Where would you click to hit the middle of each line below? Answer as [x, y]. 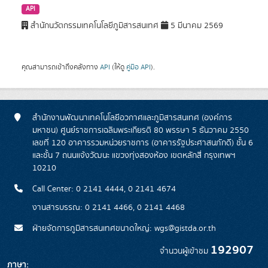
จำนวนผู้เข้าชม [185, 252]
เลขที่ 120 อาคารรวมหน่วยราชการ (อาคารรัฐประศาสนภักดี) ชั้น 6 [143, 143]
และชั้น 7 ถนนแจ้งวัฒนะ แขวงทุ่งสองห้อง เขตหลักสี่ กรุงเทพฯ [134, 156]
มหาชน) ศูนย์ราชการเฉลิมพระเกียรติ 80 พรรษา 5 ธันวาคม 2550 [141, 131]
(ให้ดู [118, 67]
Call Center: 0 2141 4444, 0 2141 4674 [104, 189]
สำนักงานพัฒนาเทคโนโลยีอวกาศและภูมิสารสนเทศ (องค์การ [132, 118]
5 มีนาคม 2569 [196, 26]
